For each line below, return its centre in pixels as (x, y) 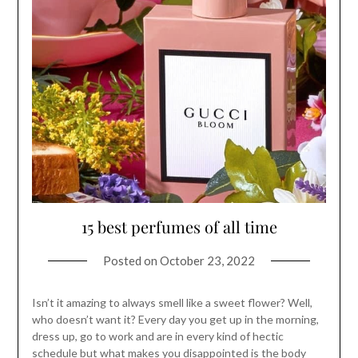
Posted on (131, 261)
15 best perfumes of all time (179, 227)
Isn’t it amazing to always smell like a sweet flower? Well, (172, 303)
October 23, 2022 (207, 261)
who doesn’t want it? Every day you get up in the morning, (175, 320)
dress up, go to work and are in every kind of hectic (157, 336)
